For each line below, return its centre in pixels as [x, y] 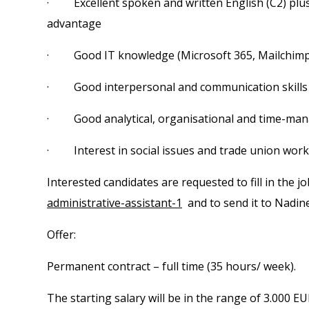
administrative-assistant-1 [114, 202]
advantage [74, 23]
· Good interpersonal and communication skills [177, 87]
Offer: [61, 234]
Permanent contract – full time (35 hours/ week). [171, 266]
